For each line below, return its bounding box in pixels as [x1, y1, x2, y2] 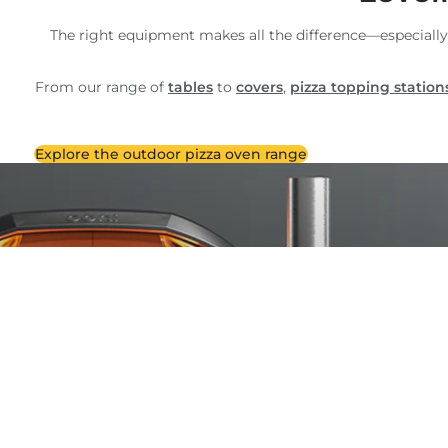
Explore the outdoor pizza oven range [34, 145, 307, 164]
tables [167, 78, 213, 97]
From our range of [34, 78, 168, 97]
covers [235, 78, 283, 97]
